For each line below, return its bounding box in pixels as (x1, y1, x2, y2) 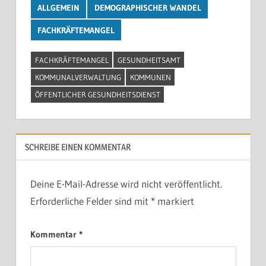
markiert (154, 195, 194, 208)
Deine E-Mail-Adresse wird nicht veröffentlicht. (30, 178, 222, 191)
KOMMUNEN (129, 72, 171, 83)
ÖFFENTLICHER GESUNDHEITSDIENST (34, 90, 160, 100)
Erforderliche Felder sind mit (30, 195, 151, 208)
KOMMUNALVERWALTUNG (34, 72, 121, 83)
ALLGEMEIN (37, 2, 80, 14)
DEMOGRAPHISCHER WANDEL (94, 2, 201, 14)
